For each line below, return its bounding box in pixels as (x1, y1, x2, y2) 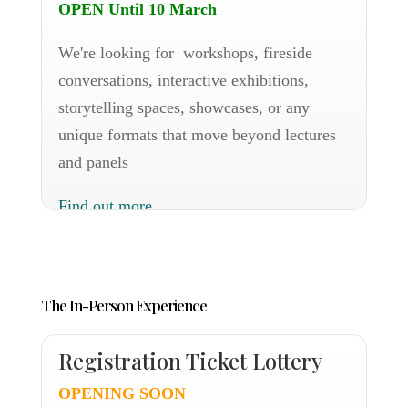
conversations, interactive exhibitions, (57, 71, 309, 89)
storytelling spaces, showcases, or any (57, 98, 310, 117)
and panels (57, 153, 128, 171)
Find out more (57, 197, 152, 215)
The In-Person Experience (40, 295, 207, 315)
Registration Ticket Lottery (57, 346, 322, 375)
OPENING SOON (57, 384, 186, 403)
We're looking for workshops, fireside (57, 44, 312, 62)
